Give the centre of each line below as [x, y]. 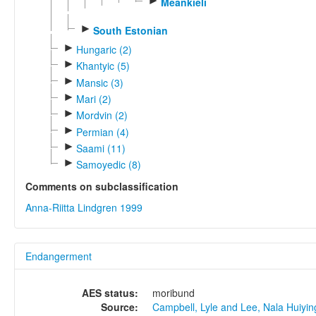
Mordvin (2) [102, 115]
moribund [174, 293]
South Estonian [130, 30]
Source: [120, 307]
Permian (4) [102, 132]
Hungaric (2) [104, 49]
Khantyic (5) [103, 66]
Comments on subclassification [102, 187]
